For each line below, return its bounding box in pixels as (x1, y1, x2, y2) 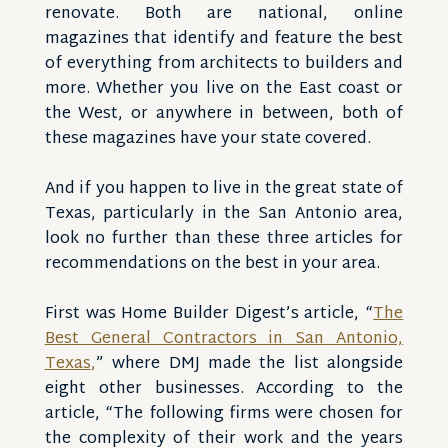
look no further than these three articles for (44, 225, 404, 254)
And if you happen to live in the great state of (44, 175, 404, 204)
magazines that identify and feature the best (44, 25, 404, 54)
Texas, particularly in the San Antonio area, (44, 200, 404, 229)
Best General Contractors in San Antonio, (44, 325, 404, 354)
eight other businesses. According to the (44, 375, 404, 404)
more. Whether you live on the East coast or (44, 75, 404, 104)
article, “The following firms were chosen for (44, 400, 404, 429)
